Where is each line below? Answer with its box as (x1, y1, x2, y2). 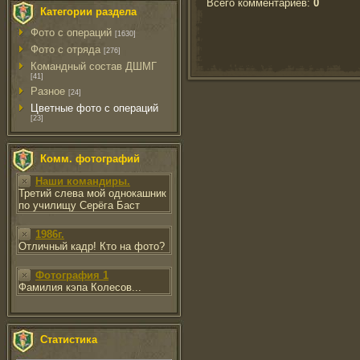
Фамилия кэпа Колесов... (18, 281, 141, 293)
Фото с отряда (31, 43, 100, 55)
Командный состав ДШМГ (31, 60, 157, 72)
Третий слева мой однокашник (18, 187, 166, 199)
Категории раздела (40, 6, 137, 18)
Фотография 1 (35, 269, 108, 281)
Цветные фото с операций (31, 102, 158, 114)
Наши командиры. (35, 175, 130, 187)
